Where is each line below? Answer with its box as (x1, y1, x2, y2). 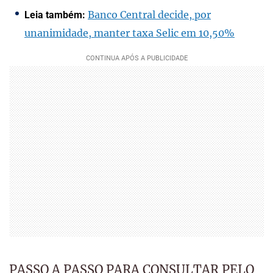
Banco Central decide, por (88, 9, 211, 21)
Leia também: (24, 9, 88, 21)
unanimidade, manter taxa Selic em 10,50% (24, 27, 235, 40)
